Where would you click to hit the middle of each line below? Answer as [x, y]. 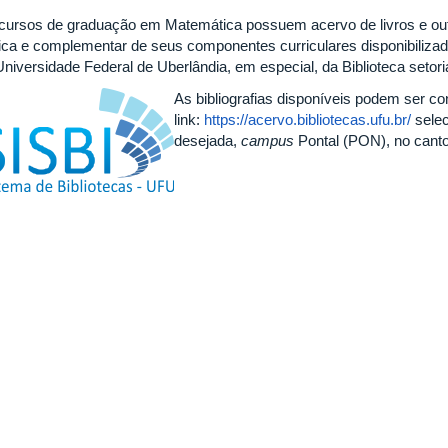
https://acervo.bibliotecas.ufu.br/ [307, 119]
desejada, [207, 140]
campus [267, 140]
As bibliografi [215, 98]
